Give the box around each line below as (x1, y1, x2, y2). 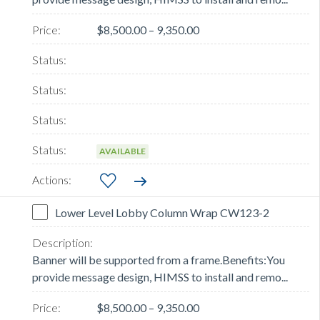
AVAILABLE (99, 146, 146, 157)
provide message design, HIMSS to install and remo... (32, 270, 288, 284)
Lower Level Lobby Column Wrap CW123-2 (55, 206, 269, 220)
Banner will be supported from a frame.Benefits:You (32, 253, 285, 267)
